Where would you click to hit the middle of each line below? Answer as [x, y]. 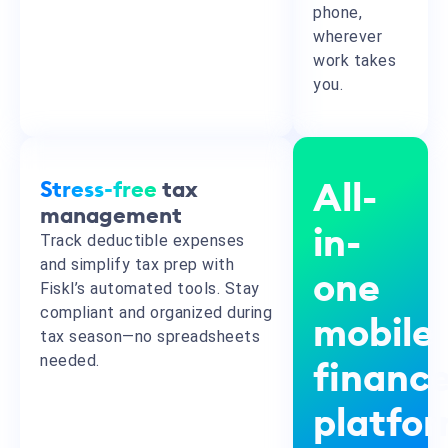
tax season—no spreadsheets [150, 336]
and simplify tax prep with [137, 264]
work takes [355, 60]
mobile [374, 333]
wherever [348, 36]
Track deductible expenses [142, 240]
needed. [70, 360]
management [111, 215]
